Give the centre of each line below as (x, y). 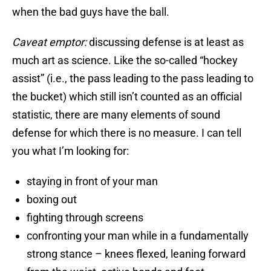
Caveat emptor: (49, 42)
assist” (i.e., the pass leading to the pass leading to (133, 79)
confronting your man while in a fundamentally (138, 236)
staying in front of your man (92, 181)
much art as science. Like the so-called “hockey (125, 60)
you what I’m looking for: (70, 151)
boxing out (52, 200)
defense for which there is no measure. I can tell (127, 133)
